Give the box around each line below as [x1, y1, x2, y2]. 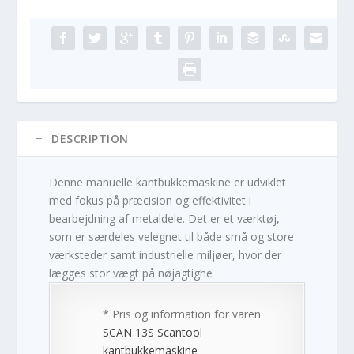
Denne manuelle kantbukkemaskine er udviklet [49, 174, 287, 190]
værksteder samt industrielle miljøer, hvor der [49, 247, 282, 262]
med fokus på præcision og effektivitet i [49, 192, 252, 208]
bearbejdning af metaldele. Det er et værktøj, [49, 210, 281, 226]
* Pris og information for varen [103, 306, 262, 322]
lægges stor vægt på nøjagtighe [49, 265, 213, 281]
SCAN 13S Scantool [103, 324, 203, 340]
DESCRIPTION [51, 130, 129, 146]
